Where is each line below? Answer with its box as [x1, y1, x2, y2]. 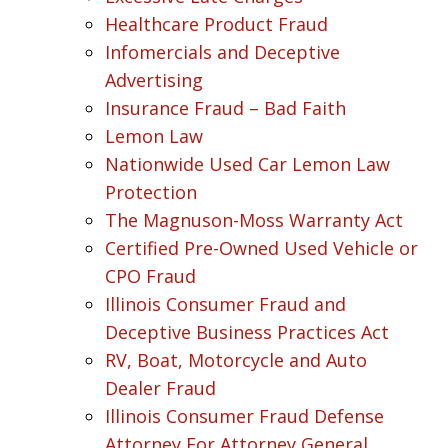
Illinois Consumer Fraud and [105, 291, 346, 316]
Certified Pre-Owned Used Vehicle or [105, 235, 418, 260]
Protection [105, 179, 197, 204]
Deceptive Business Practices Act [105, 319, 389, 344]
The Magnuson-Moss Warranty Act [105, 207, 403, 232]
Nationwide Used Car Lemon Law [105, 151, 390, 176]
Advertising [105, 67, 203, 92]
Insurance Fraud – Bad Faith [105, 95, 346, 120]
